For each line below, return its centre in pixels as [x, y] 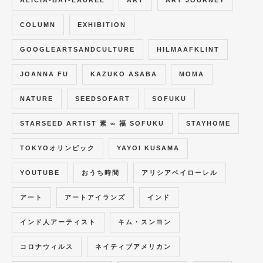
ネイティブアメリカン [133, 246]
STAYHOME [208, 123]
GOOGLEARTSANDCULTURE [77, 49]
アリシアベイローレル [180, 172]
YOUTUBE [40, 172]
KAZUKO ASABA [124, 74]
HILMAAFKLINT [188, 49]
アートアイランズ [95, 197]
